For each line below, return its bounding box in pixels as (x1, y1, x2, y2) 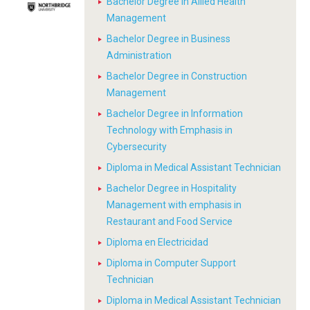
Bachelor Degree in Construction (107, 71, 247, 82)
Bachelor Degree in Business (107, 33, 230, 44)
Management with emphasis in (107, 199, 241, 210)
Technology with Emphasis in (107, 125, 232, 136)
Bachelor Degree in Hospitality (107, 183, 237, 194)
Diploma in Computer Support (107, 257, 236, 268)
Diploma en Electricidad (107, 237, 208, 248)
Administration (107, 50, 172, 61)
